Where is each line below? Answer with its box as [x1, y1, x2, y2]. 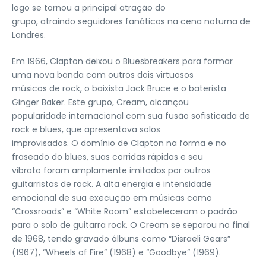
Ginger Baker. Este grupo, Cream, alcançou [12, 96, 189, 108]
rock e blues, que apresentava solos [12, 123, 160, 135]
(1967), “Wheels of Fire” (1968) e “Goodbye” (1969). [12, 246, 221, 258]
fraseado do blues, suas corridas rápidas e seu [12, 151, 203, 163]
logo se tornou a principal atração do [12, 2, 166, 14]
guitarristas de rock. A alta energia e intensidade [12, 178, 212, 190]
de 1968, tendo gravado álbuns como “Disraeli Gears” [12, 233, 230, 245]
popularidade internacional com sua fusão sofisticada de [12, 110, 250, 122]
